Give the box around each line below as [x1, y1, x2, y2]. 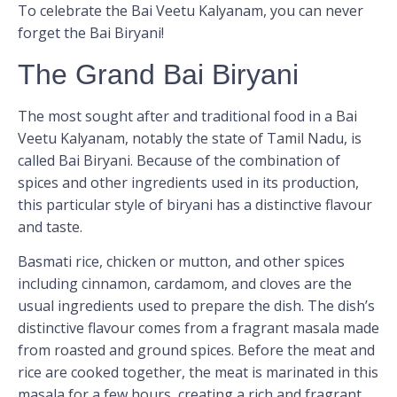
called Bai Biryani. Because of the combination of [18, 150, 340, 170]
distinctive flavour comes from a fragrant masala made [18, 317, 379, 338]
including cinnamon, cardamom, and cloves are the [18, 273, 352, 293]
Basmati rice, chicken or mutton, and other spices [18, 251, 345, 271]
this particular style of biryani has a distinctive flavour [18, 194, 372, 214]
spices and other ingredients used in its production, [18, 172, 359, 192]
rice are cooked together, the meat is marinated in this [18, 362, 378, 382]
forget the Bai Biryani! [18, 23, 164, 43]
